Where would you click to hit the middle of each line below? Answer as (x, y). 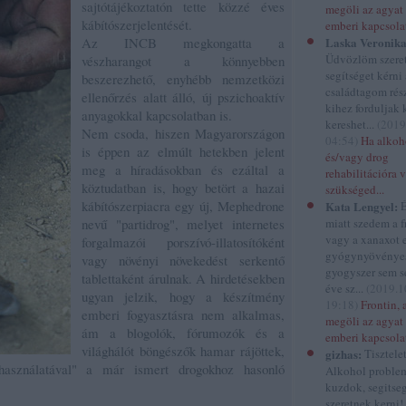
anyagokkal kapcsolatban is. (157, 115)
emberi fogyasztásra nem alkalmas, (183, 314)
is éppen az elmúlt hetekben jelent (183, 151)
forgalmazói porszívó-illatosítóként (183, 242)
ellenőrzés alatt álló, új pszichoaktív (183, 97)
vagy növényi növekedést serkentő (183, 260)
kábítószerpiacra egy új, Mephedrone (183, 206)
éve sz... (346, 288)
